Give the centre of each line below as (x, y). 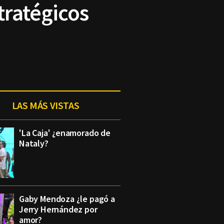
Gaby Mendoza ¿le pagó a (67, 199)
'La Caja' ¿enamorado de (65, 133)
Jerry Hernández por (58, 209)
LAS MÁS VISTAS (45, 105)
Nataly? (34, 143)
